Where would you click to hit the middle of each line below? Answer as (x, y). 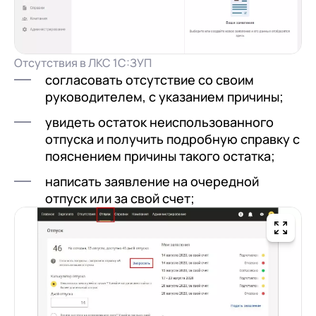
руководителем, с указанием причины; (164, 97)
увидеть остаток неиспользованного (159, 122)
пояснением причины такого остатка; (160, 156)
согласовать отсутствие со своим (150, 80)
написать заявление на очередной (152, 182)
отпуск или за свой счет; (120, 199)
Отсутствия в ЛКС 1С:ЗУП (83, 63)
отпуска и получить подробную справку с (172, 139)
